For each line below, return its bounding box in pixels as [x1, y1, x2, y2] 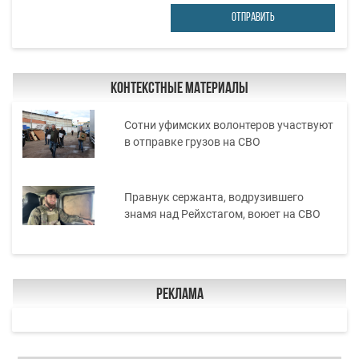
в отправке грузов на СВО [123, 135, 260, 148]
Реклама [155, 286, 204, 303]
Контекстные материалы [111, 80, 248, 97]
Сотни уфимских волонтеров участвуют [123, 118, 333, 131]
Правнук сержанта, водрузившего [123, 190, 304, 204]
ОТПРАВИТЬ [231, 11, 275, 24]
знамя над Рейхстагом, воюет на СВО [123, 207, 321, 220]
